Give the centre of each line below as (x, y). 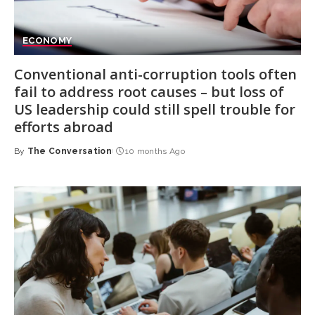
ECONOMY (47, 40)
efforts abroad (63, 127)
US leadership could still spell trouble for (154, 109)
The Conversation (70, 151)
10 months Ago (155, 151)
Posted (31, 157)
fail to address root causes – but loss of (149, 91)
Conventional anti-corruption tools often (155, 74)
